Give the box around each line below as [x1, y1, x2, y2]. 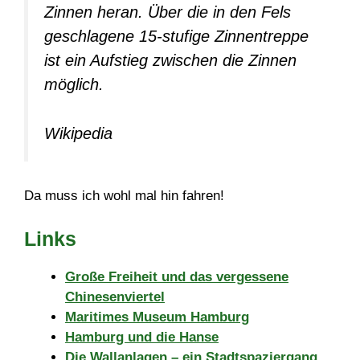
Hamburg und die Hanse [65, 329, 219, 345]
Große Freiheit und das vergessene [65, 268, 288, 284]
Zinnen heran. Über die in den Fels [44, 3, 291, 22]
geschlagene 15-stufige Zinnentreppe [44, 27, 309, 46]
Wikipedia [44, 124, 112, 142]
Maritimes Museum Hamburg [65, 309, 249, 325]
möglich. [44, 76, 104, 94]
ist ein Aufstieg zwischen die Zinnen [44, 51, 297, 70]
